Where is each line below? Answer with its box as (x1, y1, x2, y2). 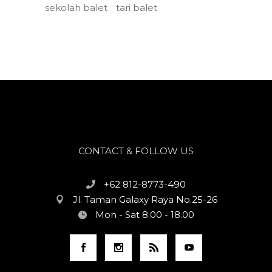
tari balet (116, 1, 157, 13)
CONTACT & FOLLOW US (78, 144, 194, 157)
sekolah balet (45, 1, 107, 13)
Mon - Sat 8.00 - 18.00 (95, 208, 194, 220)
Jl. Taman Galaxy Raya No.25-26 (72, 193, 217, 205)
